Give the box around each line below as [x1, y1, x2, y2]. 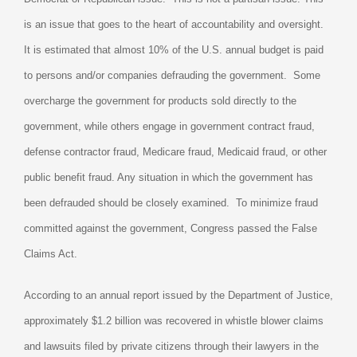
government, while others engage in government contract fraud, [23, 120, 315, 133]
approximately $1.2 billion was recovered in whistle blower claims [23, 315, 324, 328]
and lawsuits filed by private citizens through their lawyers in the [23, 340, 319, 353]
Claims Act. [23, 248, 77, 261]
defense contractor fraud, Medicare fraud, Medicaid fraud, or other [23, 146, 327, 159]
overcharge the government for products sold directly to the [23, 95, 296, 108]
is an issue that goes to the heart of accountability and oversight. [23, 18, 324, 31]
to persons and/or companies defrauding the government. [23, 69, 287, 82]
